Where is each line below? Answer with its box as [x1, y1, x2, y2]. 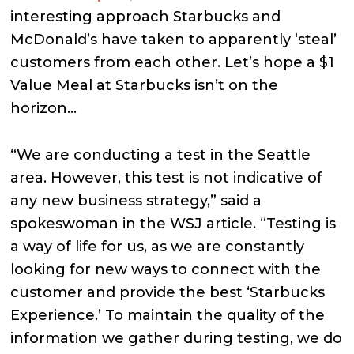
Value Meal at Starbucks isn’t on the [10, 76, 279, 94]
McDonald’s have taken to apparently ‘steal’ [10, 30, 337, 48]
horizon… [10, 99, 77, 117]
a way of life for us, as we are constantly [10, 237, 305, 255]
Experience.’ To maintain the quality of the [10, 306, 326, 324]
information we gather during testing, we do [10, 329, 343, 347]
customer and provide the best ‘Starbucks [10, 283, 326, 301]
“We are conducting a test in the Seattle [10, 145, 311, 164]
